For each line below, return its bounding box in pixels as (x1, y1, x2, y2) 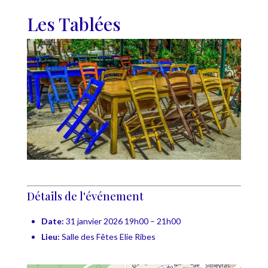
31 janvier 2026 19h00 (65, 215, 148, 226)
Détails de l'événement (26, 188, 144, 203)
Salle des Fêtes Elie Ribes (61, 231, 156, 242)
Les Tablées (26, 11, 121, 36)
